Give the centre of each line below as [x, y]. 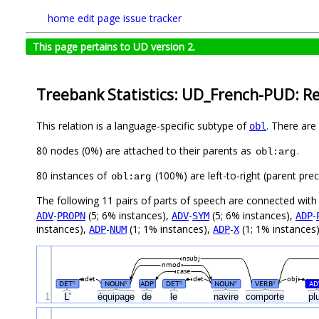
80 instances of [73, 176]
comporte [266, 297]
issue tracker [152, 18]
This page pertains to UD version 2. [114, 47]
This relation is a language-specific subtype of [143, 126]
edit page [99, 18]
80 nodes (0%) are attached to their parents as [145, 151]
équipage [117, 297]
